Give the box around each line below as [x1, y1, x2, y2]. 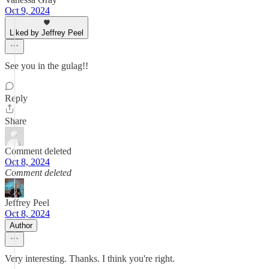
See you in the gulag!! [5, 61, 88, 71]
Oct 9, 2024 [5, 5, 50, 16]
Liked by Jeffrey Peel [10, 28, 83, 37]
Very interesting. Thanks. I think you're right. [5, 253, 175, 264]
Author [10, 221, 32, 230]
